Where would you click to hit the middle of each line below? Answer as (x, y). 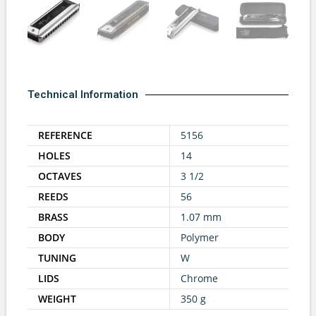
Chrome (199, 279)
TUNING (57, 258)
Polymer (200, 238)
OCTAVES (60, 176)
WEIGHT (57, 299)
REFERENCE (65, 135)
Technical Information (83, 95)
